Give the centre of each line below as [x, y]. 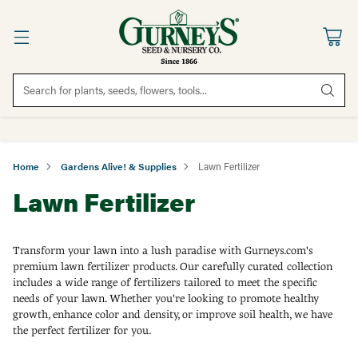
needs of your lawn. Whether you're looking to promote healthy [166, 298]
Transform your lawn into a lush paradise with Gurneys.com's [163, 250]
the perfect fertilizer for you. [82, 330]
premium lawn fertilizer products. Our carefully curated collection [173, 266]
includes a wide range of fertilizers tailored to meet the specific [165, 282]
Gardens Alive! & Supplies [119, 166]
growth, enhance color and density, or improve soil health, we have [173, 314]
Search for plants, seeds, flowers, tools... [115, 90]
